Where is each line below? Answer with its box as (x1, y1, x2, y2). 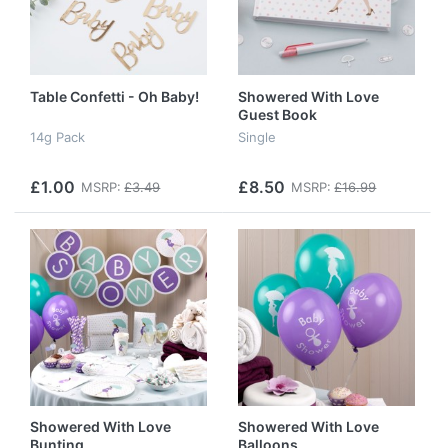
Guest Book (238, 106, 317, 124)
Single (238, 128, 276, 145)
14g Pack (30, 128, 85, 145)
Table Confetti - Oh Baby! (30, 88, 199, 106)
